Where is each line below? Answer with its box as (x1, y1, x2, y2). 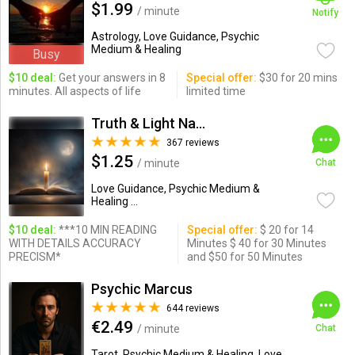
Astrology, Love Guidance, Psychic (90, 30, 259, 43)
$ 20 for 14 (257, 223, 314, 236)
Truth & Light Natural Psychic (195, 115, 205, 132)
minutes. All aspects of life (8, 85, 141, 97)
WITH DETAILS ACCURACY (8, 237, 141, 250)
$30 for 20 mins (256, 71, 338, 84)
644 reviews (166, 303, 219, 314)
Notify (312, 7, 339, 18)
